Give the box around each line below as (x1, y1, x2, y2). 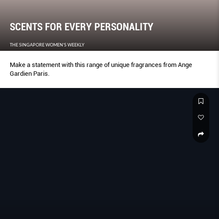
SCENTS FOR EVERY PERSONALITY (10, 21, 153, 33)
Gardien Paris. (10, 69, 49, 77)
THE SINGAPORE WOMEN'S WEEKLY (10, 42, 85, 47)
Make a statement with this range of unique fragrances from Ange (10, 61, 192, 68)
